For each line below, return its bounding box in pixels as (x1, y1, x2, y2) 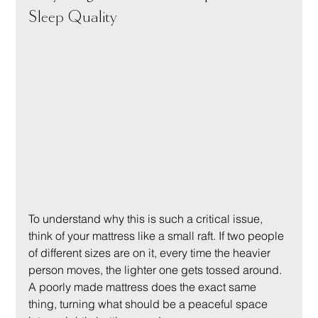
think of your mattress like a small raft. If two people (28, 228, 287, 243)
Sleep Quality (28, 9, 118, 26)
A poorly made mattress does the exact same (28, 279, 260, 294)
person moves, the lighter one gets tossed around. (28, 262, 285, 277)
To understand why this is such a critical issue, (28, 211, 266, 226)
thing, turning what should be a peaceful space (28, 296, 271, 311)
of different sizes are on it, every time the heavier (28, 245, 274, 260)
